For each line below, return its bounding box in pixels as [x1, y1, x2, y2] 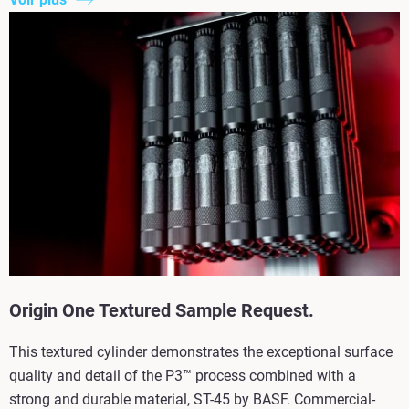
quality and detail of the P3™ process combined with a [9, 367, 356, 385]
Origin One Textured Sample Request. [9, 299, 314, 322]
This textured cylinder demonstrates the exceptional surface [9, 343, 393, 362]
